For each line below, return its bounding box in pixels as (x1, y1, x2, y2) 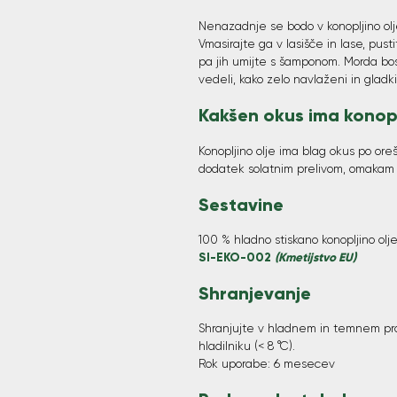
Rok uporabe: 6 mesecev (198, 357, 335, 371)
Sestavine (198, 193, 284, 215)
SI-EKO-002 (198, 249, 271, 265)
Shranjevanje (198, 283, 311, 305)
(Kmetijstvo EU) (275, 249, 356, 265)
